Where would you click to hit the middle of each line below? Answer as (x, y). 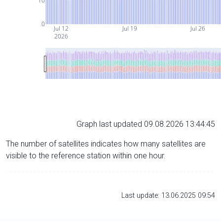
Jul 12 (60, 28)
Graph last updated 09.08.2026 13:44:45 (146, 124)
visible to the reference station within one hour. (86, 155)
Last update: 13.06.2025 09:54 (168, 195)
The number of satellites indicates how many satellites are (106, 144)
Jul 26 (198, 28)
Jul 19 (129, 28)
